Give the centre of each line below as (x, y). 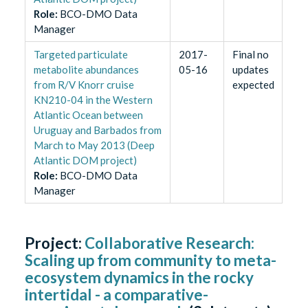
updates (250, 70)
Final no (250, 55)
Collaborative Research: (170, 243)
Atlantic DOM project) (85, 161)
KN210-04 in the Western (93, 100)
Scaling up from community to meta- (151, 261)
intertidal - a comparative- (117, 295)
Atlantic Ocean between (88, 115)
